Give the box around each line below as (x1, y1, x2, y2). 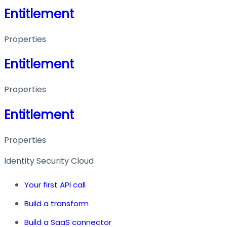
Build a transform (24, 198, 89, 209)
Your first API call (24, 179, 86, 191)
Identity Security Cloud (4, 155, 94, 167)
